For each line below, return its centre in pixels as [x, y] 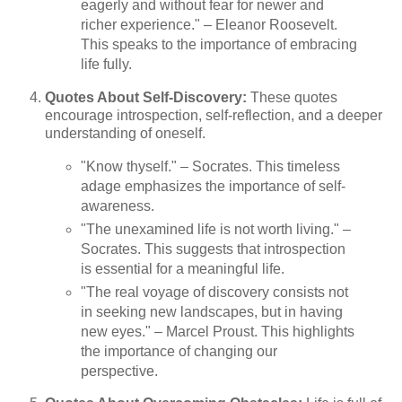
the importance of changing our [179, 351]
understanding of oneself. [125, 133]
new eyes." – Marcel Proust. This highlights [217, 331]
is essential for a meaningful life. [182, 268]
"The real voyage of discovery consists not [214, 292]
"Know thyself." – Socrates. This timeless [210, 166]
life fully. [106, 64]
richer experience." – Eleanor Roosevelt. [209, 24]
